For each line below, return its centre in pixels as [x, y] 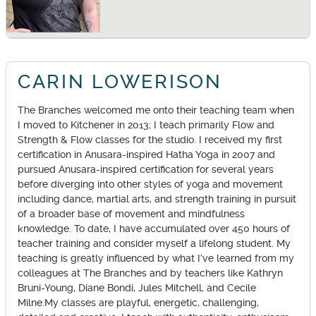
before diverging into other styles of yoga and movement [150, 184]
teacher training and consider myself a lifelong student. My [154, 243]
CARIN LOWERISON [120, 82]
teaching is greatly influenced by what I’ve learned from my [156, 258]
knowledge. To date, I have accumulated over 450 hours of [154, 229]
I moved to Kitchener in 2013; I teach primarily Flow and [146, 125]
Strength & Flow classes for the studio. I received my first [150, 140]
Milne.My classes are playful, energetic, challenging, [138, 303]
